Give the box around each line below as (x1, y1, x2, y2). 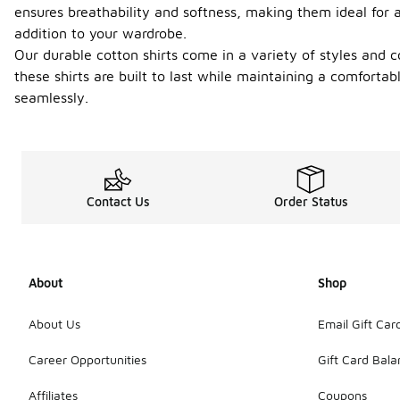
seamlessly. (14, 89, 88, 105)
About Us (29, 315, 80, 331)
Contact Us (86, 194, 150, 209)
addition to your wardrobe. (14, 25, 187, 41)
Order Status (273, 194, 348, 209)
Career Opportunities (29, 351, 146, 367)
